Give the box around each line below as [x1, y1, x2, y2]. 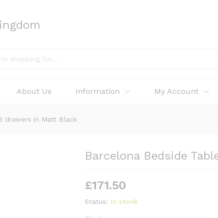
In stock [110, 198, 138, 205]
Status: [85, 198, 109, 205]
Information [75, 87, 120, 96]
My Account [154, 87, 199, 96]
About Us [17, 87, 52, 96]
